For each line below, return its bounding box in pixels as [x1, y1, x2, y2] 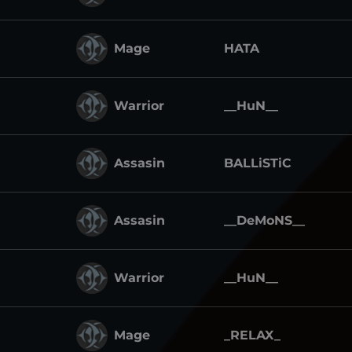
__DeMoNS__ [224, 213, 305, 228]
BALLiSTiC [224, 156, 291, 170]
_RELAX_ [224, 328, 280, 343]
